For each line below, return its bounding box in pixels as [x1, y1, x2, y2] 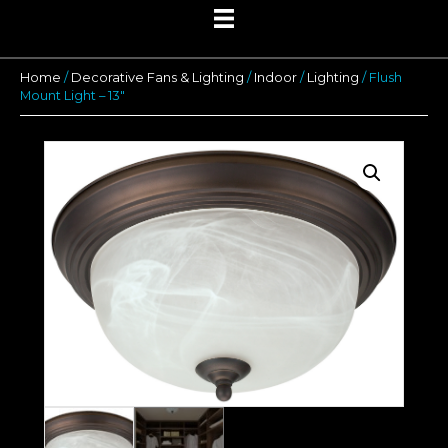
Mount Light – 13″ [20, 88, 125, 104]
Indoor [254, 70, 297, 86]
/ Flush [359, 70, 402, 86]
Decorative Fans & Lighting [71, 70, 244, 86]
